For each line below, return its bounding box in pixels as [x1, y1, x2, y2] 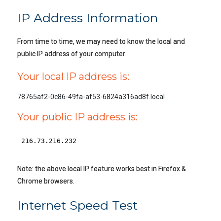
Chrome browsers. [17, 177, 74, 185]
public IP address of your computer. [17, 50, 126, 58]
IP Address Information [17, 10, 158, 25]
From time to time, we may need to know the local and [17, 37, 185, 45]
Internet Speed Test [17, 198, 138, 213]
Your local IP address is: [17, 71, 129, 82]
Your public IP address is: [17, 111, 138, 123]
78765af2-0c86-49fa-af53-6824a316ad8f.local [17, 93, 165, 101]
